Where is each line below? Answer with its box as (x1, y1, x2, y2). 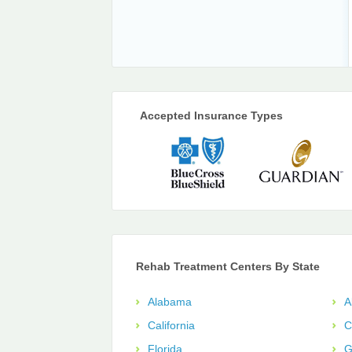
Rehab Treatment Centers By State (136, 260, 320, 273)
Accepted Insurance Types (140, 109, 283, 123)
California (148, 319, 195, 332)
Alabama (148, 295, 192, 309)
